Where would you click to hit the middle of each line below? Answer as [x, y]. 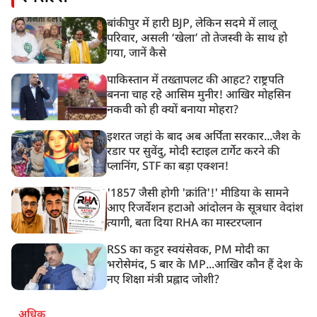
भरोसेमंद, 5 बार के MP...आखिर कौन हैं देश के [205, 265]
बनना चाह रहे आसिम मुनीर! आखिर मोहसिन [199, 96]
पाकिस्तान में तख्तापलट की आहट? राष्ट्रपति [196, 81]
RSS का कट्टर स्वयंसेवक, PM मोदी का [188, 250]
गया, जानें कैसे [137, 54]
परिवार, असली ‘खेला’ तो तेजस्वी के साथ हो [197, 39]
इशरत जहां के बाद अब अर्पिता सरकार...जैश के [204, 137]
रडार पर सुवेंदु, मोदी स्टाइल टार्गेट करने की [194, 152]
